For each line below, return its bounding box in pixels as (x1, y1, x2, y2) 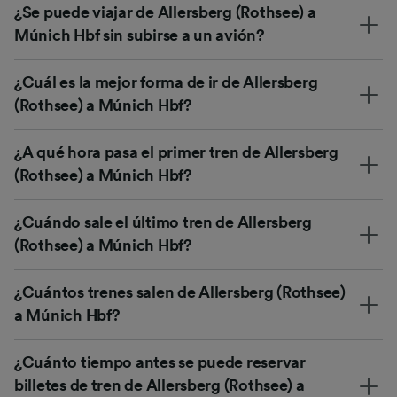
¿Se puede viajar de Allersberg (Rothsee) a (14, 4, 316, 20)
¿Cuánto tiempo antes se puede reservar (14, 354, 306, 370)
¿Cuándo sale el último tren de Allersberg (14, 214, 312, 230)
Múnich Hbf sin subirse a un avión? (14, 27, 265, 43)
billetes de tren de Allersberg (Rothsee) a (14, 377, 305, 393)
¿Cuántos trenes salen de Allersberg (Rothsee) (14, 284, 346, 300)
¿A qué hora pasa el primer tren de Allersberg (14, 144, 339, 160)
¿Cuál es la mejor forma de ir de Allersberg (14, 74, 318, 90)
